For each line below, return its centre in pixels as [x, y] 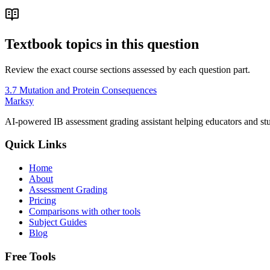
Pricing [42, 201]
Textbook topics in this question [102, 44]
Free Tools [30, 256]
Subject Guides [58, 222]
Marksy [19, 101]
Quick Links [36, 145]
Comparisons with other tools [85, 212]
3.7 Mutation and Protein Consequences [81, 90]
